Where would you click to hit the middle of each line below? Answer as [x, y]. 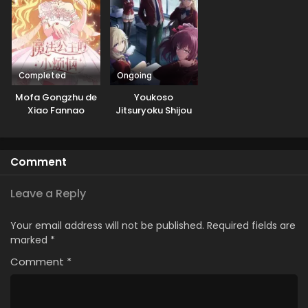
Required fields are [251, 226]
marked [30, 240]
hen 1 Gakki [154, 163]
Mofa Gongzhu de [56, 98]
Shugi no [154, 124]
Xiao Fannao [56, 111]
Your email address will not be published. [107, 226]
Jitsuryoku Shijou [154, 111]
